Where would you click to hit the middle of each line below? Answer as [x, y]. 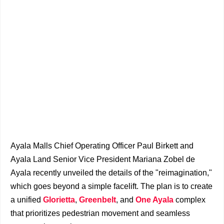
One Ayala [154, 200]
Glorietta [59, 200]
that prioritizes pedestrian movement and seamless [100, 213]
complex [189, 200]
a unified [27, 200]
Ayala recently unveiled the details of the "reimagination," [111, 173]
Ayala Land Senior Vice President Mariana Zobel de [103, 159]
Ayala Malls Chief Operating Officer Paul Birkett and [102, 146]
